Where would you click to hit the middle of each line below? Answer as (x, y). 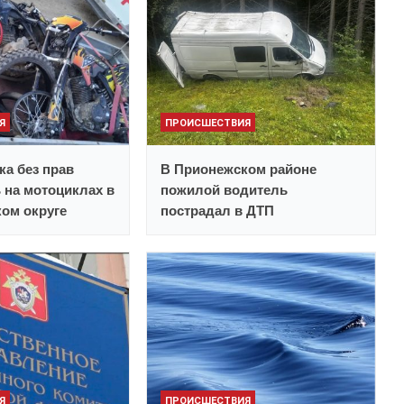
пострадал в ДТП (218, 210)
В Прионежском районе (239, 169)
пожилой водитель (225, 189)
